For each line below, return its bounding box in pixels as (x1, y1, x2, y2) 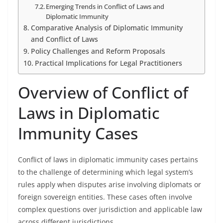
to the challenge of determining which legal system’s (18, 167, 193, 177)
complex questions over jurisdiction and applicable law (18, 205, 202, 214)
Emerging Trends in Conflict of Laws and (46, 2, 165, 11)
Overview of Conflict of (18, 82, 188, 103)
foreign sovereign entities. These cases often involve (18, 192, 192, 202)
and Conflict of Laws (30, 34, 98, 44)
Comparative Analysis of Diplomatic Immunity (30, 23, 183, 32)
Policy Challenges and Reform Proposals (30, 46, 165, 56)
